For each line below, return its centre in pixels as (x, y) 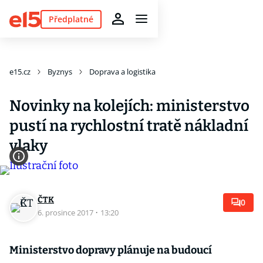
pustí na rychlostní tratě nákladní (129, 126)
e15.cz (20, 72)
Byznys (60, 72)
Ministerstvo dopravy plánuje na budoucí (111, 250)
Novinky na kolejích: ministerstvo (129, 106)
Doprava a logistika (122, 72)
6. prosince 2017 (66, 213)
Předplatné (71, 19)
